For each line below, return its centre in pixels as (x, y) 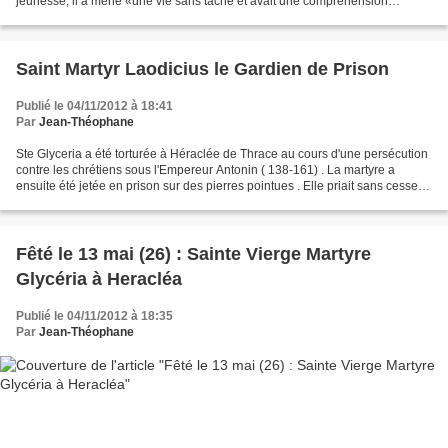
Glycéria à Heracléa (99, 278)
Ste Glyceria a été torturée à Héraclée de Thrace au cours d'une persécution (222, 153)
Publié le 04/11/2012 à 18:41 (94, 105)
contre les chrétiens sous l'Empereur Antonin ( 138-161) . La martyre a (205, 169)
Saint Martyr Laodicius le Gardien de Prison (202, 68)
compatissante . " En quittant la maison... (125, 16)
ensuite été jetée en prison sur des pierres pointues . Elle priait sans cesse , (220, 185)
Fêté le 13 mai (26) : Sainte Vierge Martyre (193, 253)
